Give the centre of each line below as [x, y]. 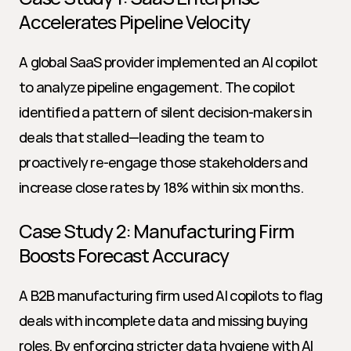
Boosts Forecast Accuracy [124, 255]
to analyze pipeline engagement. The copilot [157, 87]
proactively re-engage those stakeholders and [163, 162]
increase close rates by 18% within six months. [161, 187]
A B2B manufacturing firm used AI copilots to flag [171, 295]
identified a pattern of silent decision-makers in [166, 112]
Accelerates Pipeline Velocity [135, 22]
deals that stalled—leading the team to [141, 137]
